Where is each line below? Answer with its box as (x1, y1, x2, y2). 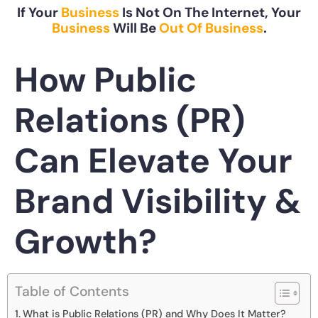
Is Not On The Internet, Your (119, 4, 301, 22)
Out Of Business (158, 19, 263, 38)
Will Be (109, 19, 159, 38)
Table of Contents (15, 283, 129, 301)
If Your (17, 4, 61, 22)
